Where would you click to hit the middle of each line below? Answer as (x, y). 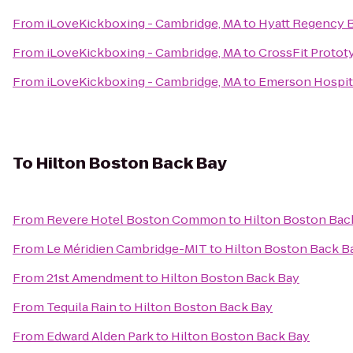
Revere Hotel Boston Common (136, 219)
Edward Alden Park (100, 336)
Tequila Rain (82, 307)
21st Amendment (95, 278)
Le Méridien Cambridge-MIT (127, 249)
